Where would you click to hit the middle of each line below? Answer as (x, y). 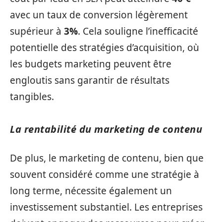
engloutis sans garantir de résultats (90, 80)
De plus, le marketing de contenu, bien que (107, 158)
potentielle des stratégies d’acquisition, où (105, 47)
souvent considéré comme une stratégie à (105, 174)
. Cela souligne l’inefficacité (138, 31)
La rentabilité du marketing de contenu (106, 129)
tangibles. (32, 96)
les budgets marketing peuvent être (91, 64)
